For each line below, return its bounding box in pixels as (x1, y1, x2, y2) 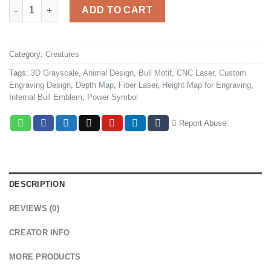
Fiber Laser (119, 80, 157, 90)
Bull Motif (139, 68, 172, 77)
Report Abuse (177, 118, 227, 128)
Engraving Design (9, 80, 71, 90)
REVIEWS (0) (9, 203, 59, 213)
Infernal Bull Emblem (9, 92, 82, 102)
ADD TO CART (82, 5, 153, 16)
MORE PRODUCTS (9, 252, 81, 261)
